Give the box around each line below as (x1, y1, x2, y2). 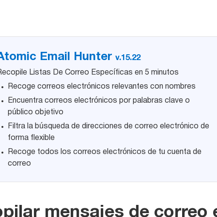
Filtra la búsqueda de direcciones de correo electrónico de (7, 123, 209, 130)
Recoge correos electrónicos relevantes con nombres (7, 83, 196, 90)
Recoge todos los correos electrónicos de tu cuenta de (7, 149, 201, 155)
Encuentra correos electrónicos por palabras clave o (7, 97, 190, 104)
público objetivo (7, 109, 63, 116)
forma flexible (7, 135, 55, 141)
